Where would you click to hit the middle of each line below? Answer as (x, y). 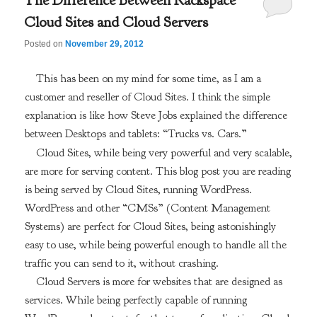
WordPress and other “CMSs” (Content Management (147, 208)
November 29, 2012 (105, 44)
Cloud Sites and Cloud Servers (116, 22)
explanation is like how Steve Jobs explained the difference (156, 115)
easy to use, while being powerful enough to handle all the (155, 244)
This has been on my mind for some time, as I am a (148, 78)
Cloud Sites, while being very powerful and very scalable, (164, 152)
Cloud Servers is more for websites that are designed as (159, 282)
